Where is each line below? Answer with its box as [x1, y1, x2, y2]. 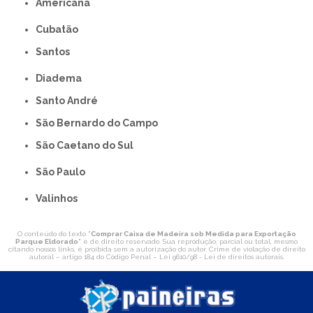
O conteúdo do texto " [17, 229, 91, 238]
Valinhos [41, 192, 78, 204]
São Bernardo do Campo [42, 117, 159, 129]
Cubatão [43, 23, 79, 35]
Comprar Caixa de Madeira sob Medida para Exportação [90, 229, 296, 238]
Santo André [42, 94, 99, 106]
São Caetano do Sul [42, 139, 134, 151]
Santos [42, 45, 71, 57]
